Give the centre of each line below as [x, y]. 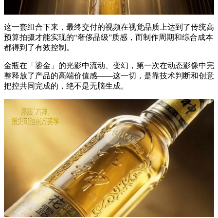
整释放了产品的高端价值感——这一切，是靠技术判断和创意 [109, 75]
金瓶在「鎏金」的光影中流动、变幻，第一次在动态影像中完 [109, 65]
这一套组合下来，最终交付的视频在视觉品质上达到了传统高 [109, 27]
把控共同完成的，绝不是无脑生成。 [66, 86]
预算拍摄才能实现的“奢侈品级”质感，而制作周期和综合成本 [109, 37]
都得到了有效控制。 [39, 47]
